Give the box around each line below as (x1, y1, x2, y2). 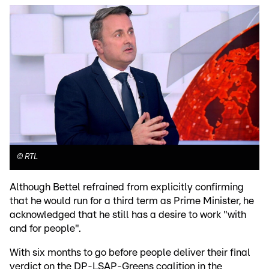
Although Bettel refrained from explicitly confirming (10, 182, 244, 193)
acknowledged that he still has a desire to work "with (10, 210, 246, 220)
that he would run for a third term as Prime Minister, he (10, 196, 254, 207)
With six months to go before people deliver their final (10, 247, 250, 258)
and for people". (10, 223, 81, 234)
